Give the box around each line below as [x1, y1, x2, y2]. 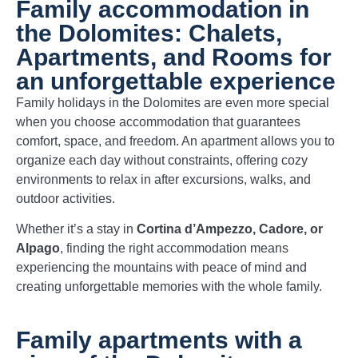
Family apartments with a [16, 326, 302, 353]
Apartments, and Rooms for [16, 44, 332, 71]
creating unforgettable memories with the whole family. [16, 280, 322, 294]
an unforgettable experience [16, 68, 336, 95]
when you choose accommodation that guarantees [16, 115, 300, 129]
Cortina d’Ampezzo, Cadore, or [137, 222, 323, 237]
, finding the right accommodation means [60, 241, 288, 256]
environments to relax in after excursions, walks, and [16, 173, 311, 187]
